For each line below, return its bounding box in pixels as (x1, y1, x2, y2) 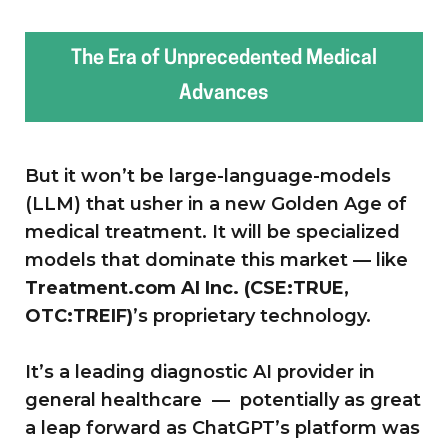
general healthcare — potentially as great (25, 388, 421, 411)
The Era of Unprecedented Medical (71, 48, 377, 69)
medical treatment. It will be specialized (25, 220, 400, 243)
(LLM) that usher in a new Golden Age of (25, 192, 407, 215)
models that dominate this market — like (25, 248, 408, 271)
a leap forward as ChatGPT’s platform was (25, 416, 420, 439)
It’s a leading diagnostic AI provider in (25, 360, 375, 383)
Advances (179, 83, 269, 104)
